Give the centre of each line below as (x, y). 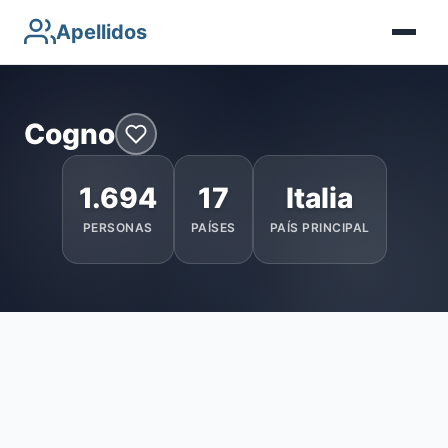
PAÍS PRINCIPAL (319, 227)
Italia (319, 198)
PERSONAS (117, 227)
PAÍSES (213, 227)
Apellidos (101, 32)
